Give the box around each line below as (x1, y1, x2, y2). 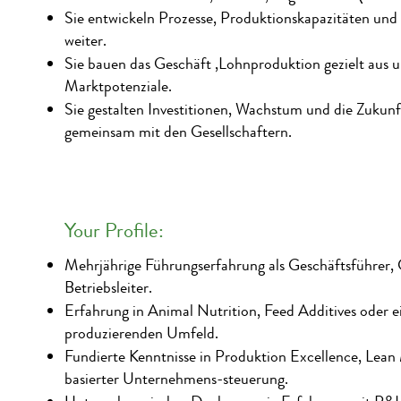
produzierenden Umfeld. (64, 321, 218, 345)
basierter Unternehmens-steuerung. (64, 367, 288, 390)
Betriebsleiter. (64, 276, 152, 299)
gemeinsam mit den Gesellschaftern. (64, 120, 292, 143)
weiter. (64, 29, 107, 52)
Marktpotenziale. (64, 74, 172, 98)
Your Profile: (64, 216, 164, 245)
